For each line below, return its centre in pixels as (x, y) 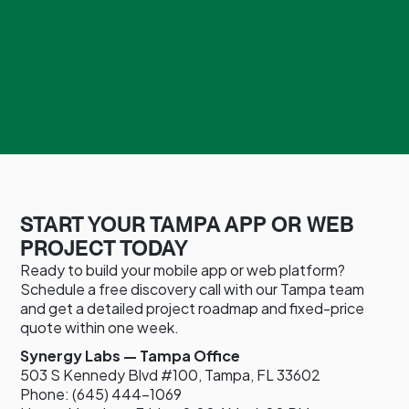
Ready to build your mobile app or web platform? (183, 269)
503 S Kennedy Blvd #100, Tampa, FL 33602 (171, 374)
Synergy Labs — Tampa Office (131, 355)
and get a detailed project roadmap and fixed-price (193, 308)
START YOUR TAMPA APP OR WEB (188, 224)
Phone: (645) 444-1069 (101, 393)
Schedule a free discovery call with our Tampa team (193, 288)
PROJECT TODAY (105, 248)
